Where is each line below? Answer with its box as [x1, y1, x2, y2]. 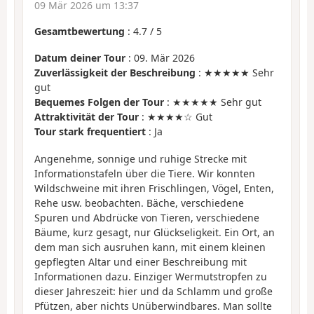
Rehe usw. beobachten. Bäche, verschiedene [34, 196, 244, 210]
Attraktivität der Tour [34, 110, 139, 124]
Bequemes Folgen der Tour [34, 95, 164, 109]
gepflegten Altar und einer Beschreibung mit [34, 254, 247, 268]
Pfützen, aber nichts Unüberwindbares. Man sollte [34, 299, 272, 313]
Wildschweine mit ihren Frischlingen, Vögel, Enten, [34, 181, 274, 195]
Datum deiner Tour [34, 51, 125, 65]
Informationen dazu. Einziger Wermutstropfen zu [34, 269, 267, 283]
